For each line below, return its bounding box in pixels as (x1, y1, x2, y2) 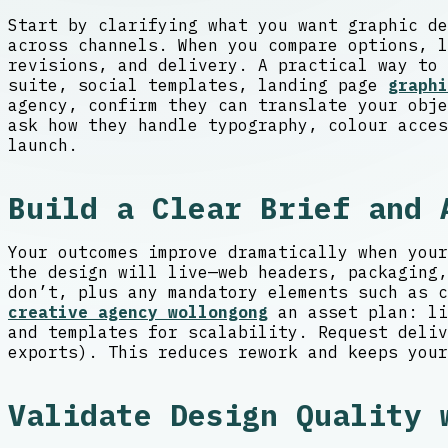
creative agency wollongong (8, 302, 268, 323)
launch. (8, 135, 78, 156)
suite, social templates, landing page (8, 75, 388, 96)
